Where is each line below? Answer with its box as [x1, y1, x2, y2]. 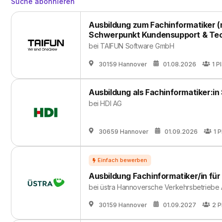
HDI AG [100, 99, 122, 108]
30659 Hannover [99, 128, 149, 135]
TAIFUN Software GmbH [100, 42, 174, 50]
